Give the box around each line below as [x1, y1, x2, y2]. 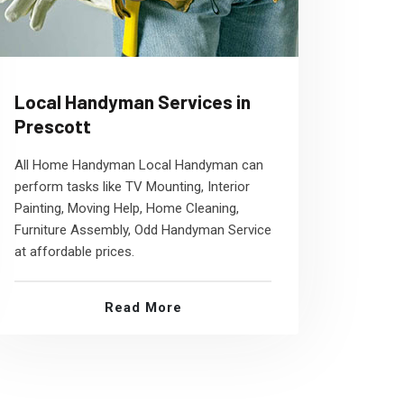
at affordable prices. [14, 243, 134, 260]
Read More [104, 299, 182, 316]
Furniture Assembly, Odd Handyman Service [14, 222, 271, 238]
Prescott [14, 115, 91, 137]
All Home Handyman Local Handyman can [14, 157, 263, 173]
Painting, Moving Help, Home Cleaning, [14, 200, 239, 216]
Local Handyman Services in [14, 90, 251, 113]
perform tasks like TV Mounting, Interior [14, 179, 250, 195]
